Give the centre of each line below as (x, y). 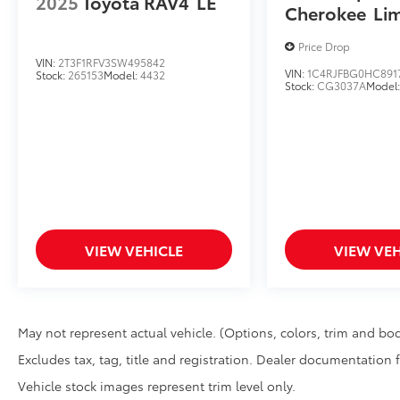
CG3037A (342, 86)
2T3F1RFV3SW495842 (112, 62)
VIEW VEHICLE (134, 250)
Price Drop (325, 46)
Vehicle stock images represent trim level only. (157, 386)
